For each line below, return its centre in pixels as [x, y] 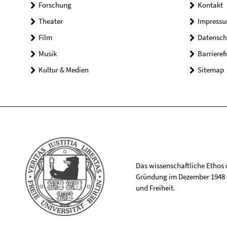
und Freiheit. [155, 187]
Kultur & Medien [64, 69]
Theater [51, 21]
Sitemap [211, 69]
